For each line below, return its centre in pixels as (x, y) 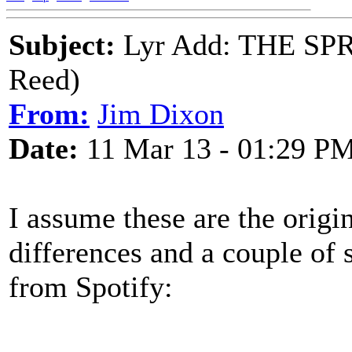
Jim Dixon (161, 114)
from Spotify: (91, 287)
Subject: (62, 45)
